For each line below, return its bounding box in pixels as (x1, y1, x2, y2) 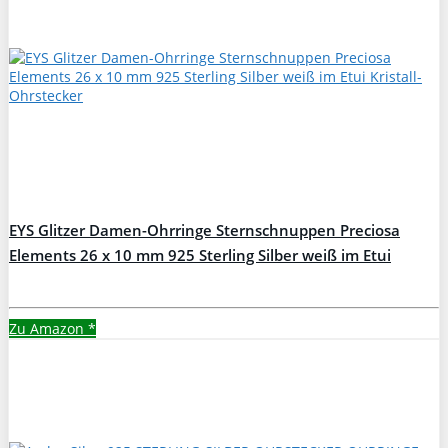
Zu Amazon (9, 318, 88, 338)
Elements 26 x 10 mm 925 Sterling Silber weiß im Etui (9, 244, 391, 266)
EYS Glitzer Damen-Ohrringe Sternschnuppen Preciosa (9, 219, 400, 241)
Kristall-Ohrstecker (9, 269, 145, 291)
